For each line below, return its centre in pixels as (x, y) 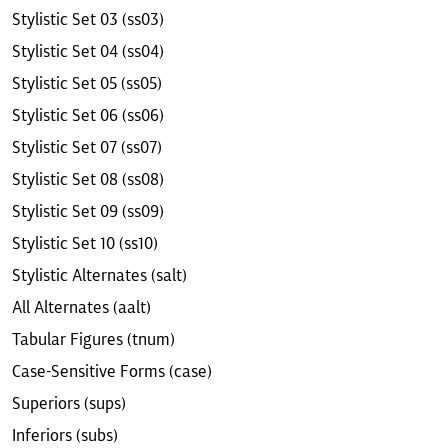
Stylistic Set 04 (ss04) (88, 51)
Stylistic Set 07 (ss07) (87, 147)
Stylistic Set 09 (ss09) (88, 211)
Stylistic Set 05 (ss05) (87, 83)
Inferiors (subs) (65, 435)
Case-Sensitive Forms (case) (112, 371)
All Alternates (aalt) (81, 307)
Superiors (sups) (69, 403)
